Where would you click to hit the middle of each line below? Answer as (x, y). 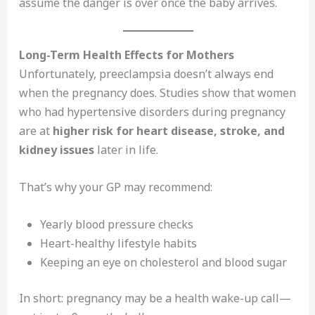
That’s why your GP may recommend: (115, 187)
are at (36, 131)
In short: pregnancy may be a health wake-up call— (155, 298)
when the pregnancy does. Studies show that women (157, 93)
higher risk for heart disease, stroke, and (168, 131)
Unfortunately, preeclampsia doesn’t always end (146, 74)
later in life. (126, 150)
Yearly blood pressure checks (116, 224)
